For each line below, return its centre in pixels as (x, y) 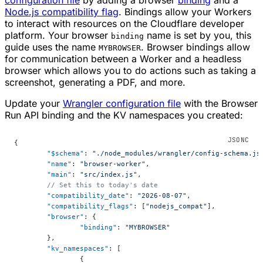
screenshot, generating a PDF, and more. (95, 82)
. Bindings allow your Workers (185, 11)
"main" (59, 174)
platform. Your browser (58, 35)
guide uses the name (52, 47)
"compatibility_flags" (90, 206)
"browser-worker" (113, 163)
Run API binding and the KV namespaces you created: (124, 115)
